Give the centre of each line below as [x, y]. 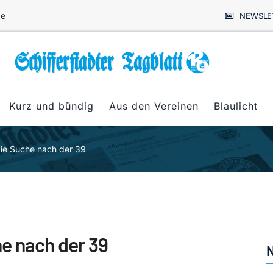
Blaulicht [236, 106]
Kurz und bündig [51, 106]
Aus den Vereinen [154, 106]
